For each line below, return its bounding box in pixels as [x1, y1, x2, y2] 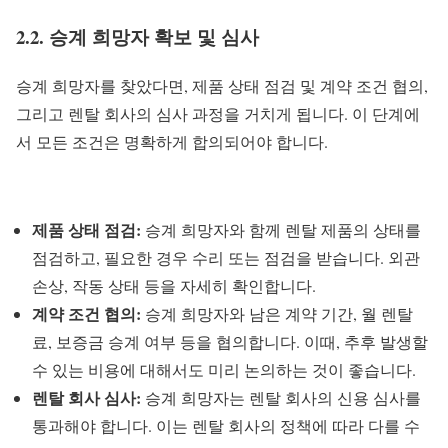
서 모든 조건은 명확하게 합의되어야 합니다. [16, 130, 328, 152]
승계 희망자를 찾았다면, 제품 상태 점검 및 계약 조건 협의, [16, 74, 428, 96]
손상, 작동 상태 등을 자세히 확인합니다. [32, 274, 316, 296]
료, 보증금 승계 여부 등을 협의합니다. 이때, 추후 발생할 [32, 330, 428, 352]
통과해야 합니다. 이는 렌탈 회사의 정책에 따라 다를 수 [32, 414, 420, 436]
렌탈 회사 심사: [32, 385, 141, 409]
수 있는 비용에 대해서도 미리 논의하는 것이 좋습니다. [32, 358, 416, 380]
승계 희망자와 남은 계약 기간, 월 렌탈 [141, 302, 413, 324]
